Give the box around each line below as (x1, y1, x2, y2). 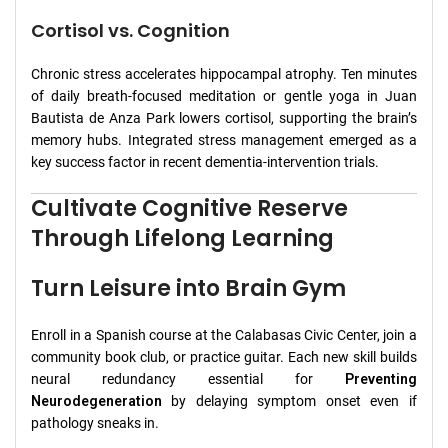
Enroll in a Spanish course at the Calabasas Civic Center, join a (31, 327, 417, 344)
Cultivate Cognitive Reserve (31, 193, 348, 225)
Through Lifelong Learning (31, 223, 334, 255)
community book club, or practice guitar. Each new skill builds (31, 349, 417, 366)
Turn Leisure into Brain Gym (31, 273, 346, 305)
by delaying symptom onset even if (162, 393, 417, 410)
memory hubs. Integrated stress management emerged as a (31, 132, 417, 149)
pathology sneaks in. (31, 415, 159, 432)
